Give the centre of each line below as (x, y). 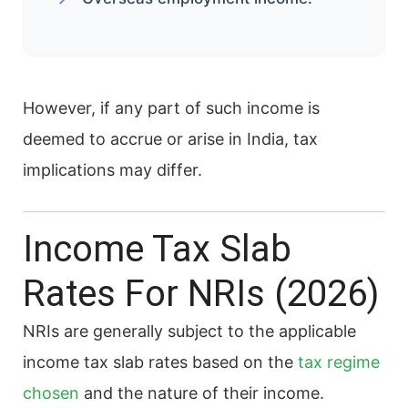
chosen (51, 393)
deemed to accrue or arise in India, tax (170, 138)
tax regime (337, 362)
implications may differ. (112, 169)
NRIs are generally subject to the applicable (189, 331)
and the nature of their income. (202, 393)
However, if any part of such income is (171, 107)
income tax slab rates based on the (158, 362)
